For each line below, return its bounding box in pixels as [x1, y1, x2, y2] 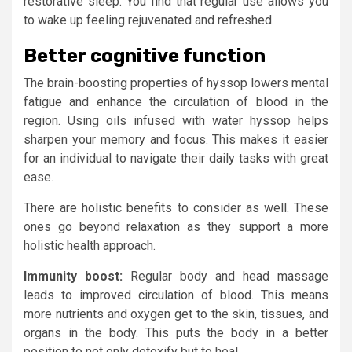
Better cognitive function [24, 44, 266, 67]
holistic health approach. [24, 237, 156, 253]
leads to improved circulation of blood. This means [24, 287, 328, 302]
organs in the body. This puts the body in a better [24, 324, 328, 340]
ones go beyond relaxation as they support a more [24, 218, 328, 234]
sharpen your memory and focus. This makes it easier [24, 131, 328, 147]
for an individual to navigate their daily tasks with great [24, 150, 328, 166]
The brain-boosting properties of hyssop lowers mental [24, 75, 328, 90]
